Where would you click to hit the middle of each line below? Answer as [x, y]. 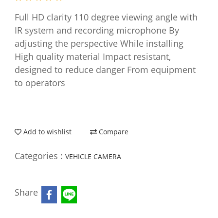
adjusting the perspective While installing [99, 44]
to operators [40, 83]
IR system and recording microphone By [97, 30]
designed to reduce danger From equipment [105, 70]
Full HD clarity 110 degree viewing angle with [106, 17]
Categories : [40, 156]
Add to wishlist [46, 132]
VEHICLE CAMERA [93, 157]
